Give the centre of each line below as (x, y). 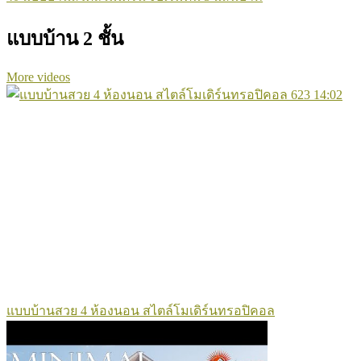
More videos (38, 77)
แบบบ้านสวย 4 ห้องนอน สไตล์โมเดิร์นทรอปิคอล (141, 311)
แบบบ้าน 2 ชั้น (65, 39)
